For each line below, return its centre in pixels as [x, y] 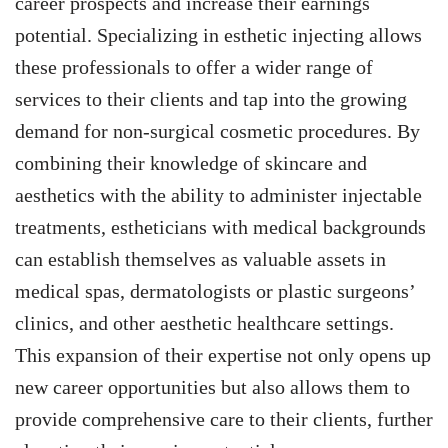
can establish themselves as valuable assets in [200, 259]
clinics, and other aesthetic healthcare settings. [204, 323]
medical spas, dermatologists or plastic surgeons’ [215, 291]
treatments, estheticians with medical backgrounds [220, 227]
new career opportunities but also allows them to [212, 387]
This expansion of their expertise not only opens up [223, 355]
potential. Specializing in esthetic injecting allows [218, 35]
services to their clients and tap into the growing [211, 99]
